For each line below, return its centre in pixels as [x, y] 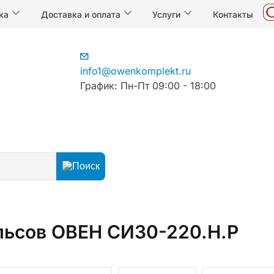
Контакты [233, 14]
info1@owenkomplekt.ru [136, 71]
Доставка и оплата [82, 14]
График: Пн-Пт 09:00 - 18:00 [148, 86]
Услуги [168, 14]
